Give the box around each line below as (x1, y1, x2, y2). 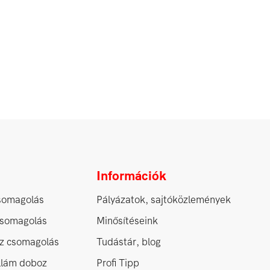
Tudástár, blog (96, 236, 161, 248)
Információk (96, 169, 166, 183)
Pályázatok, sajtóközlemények (96, 193, 231, 206)
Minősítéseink (96, 215, 158, 227)
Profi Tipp (96, 257, 139, 269)
